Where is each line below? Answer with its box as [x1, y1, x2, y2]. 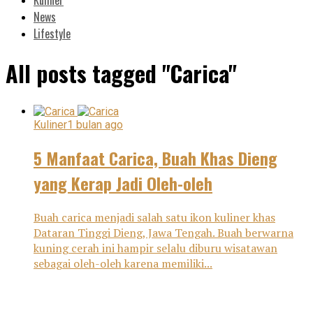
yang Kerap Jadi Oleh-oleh [34, 170, 212, 196]
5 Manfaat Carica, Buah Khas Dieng [34, 145, 277, 170]
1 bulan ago [67, 117, 123, 131]
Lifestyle [34, 24, 71, 42]
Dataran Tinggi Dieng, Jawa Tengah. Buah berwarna [34, 224, 293, 240]
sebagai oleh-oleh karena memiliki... [34, 255, 212, 271]
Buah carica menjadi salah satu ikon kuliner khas [34, 209, 275, 225]
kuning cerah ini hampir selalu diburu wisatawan [34, 240, 277, 256]
